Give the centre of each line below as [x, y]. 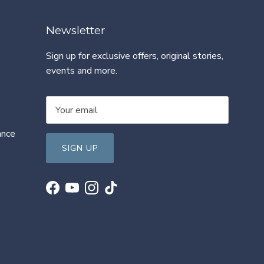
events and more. [82, 70]
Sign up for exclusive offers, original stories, [135, 56]
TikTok [125, 193]
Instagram [111, 193]
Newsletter [76, 30]
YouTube [90, 193]
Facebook [72, 193]
